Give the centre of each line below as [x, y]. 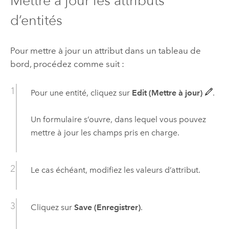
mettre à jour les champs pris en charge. [105, 133]
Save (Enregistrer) [107, 208]
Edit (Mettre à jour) [167, 93]
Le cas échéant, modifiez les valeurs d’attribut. [115, 170]
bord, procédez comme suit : [67, 64]
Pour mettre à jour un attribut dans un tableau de [105, 50]
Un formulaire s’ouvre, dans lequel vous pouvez [118, 120]
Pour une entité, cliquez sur [81, 93]
